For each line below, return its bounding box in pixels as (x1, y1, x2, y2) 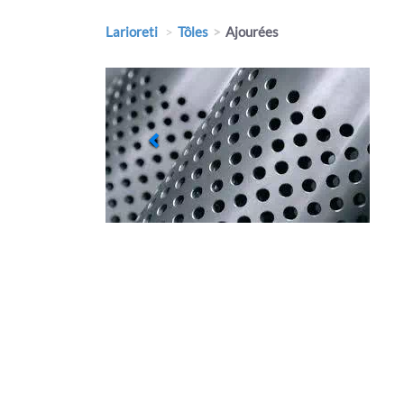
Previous (153, 66, 227, 88)
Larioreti (106, 23, 158, 40)
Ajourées (225, 23, 279, 40)
